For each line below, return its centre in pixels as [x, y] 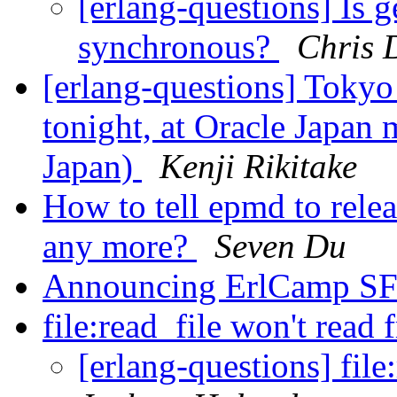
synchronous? [179, 47]
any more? [120, 246]
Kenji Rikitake [258, 167]
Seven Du [280, 246]
